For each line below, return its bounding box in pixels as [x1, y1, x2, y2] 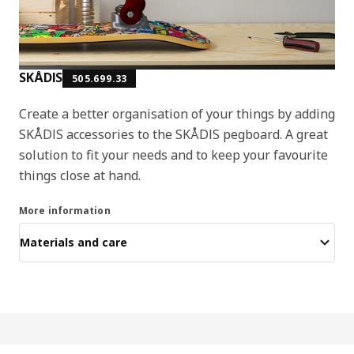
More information [19, 203, 111, 217]
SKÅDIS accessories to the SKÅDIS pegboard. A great [19, 125, 328, 143]
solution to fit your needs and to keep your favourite [19, 145, 328, 164]
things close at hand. [19, 166, 141, 184]
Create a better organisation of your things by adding [19, 104, 335, 122]
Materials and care [20, 235, 127, 250]
